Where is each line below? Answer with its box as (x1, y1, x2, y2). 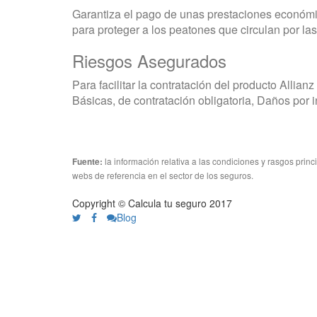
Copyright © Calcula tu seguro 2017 (72, 196, 232, 210)
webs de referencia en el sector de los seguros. (72, 169, 253, 181)
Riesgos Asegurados (72, 48, 226, 73)
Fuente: (72, 156, 103, 168)
